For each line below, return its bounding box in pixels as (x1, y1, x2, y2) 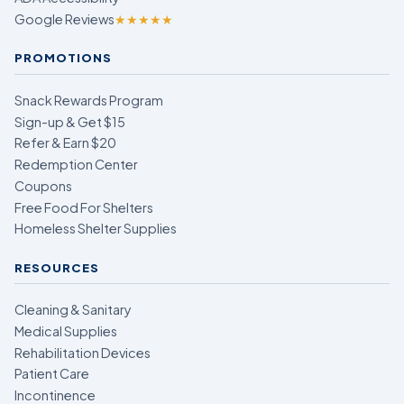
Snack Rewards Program (14, 91, 163, 108)
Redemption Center (14, 156, 138, 173)
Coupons (14, 177, 72, 194)
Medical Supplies (14, 322, 117, 339)
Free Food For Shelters (14, 198, 153, 216)
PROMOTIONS (14, 50, 113, 66)
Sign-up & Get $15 (14, 113, 125, 130)
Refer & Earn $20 (14, 134, 116, 151)
